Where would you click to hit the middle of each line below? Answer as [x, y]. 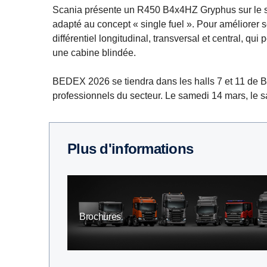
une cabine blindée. [94, 53]
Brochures [100, 216]
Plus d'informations [135, 149]
